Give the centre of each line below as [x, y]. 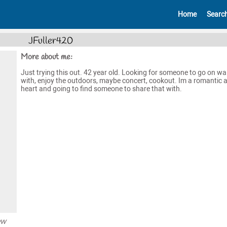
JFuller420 [51, 41]
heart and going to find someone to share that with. [101, 89]
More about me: [46, 57]
